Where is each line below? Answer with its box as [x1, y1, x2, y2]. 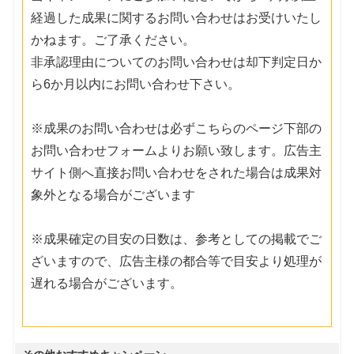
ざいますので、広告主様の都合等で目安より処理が [31, 254, 322, 268]
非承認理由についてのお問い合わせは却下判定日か [31, 55, 322, 69]
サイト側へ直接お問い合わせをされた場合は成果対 [31, 165, 322, 179]
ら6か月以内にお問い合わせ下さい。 [31, 77, 241, 91]
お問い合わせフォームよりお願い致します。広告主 [31, 143, 322, 157]
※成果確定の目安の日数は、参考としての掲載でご [31, 232, 322, 246]
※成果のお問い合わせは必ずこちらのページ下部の [31, 121, 322, 135]
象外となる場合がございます [31, 187, 196, 201]
